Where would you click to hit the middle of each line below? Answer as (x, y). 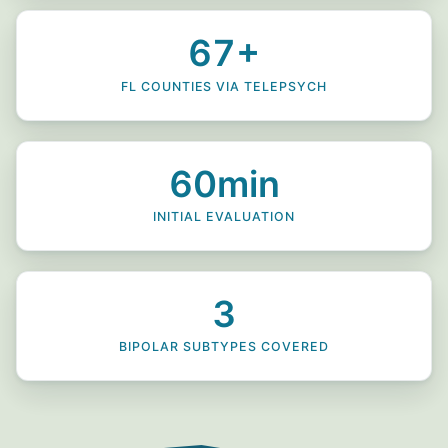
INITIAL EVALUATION (224, 216)
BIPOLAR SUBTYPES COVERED (224, 347)
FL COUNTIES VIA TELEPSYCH (224, 86)
